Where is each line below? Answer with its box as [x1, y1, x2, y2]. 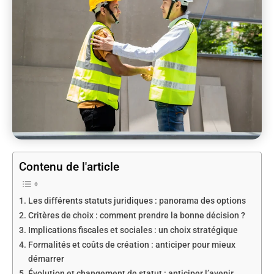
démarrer [28, 253, 64, 264]
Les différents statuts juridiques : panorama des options [28, 195, 246, 206]
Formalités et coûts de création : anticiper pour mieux [28, 239, 235, 250]
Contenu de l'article [19, 159, 119, 174]
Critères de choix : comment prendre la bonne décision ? [28, 210, 245, 221]
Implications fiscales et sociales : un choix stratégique [28, 224, 238, 235]
